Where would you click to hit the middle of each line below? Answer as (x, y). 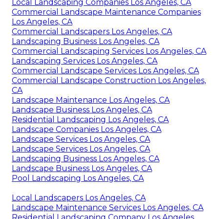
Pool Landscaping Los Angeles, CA (78, 178)
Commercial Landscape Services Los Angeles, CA (105, 71)
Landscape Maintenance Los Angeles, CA (91, 100)
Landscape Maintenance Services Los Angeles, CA (108, 208)
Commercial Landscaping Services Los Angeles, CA (109, 51)
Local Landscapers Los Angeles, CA (79, 198)
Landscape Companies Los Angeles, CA (87, 130)
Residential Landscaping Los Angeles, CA (90, 120)
